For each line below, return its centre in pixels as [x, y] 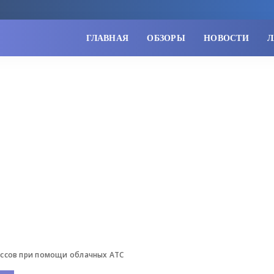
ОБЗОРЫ [166, 38]
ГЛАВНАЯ [108, 38]
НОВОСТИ [226, 38]
